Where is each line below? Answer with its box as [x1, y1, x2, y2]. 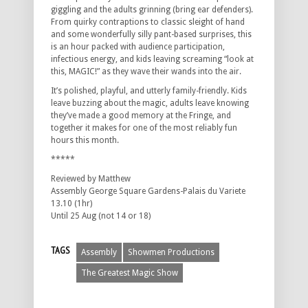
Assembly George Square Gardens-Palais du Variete [51, 186, 245, 197]
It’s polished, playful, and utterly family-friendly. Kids [51, 86, 247, 96]
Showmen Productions [128, 247, 214, 258]
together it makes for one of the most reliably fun [51, 123, 237, 133]
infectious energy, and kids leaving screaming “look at [51, 54, 254, 65]
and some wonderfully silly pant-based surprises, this [51, 30, 252, 40]
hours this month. [51, 135, 119, 146]
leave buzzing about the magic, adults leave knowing [51, 98, 249, 109]
